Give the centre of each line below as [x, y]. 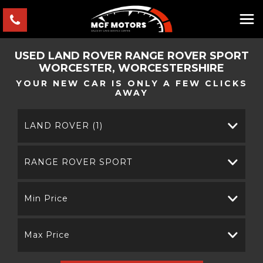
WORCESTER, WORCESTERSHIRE [131, 68]
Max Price [47, 235]
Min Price [46, 198]
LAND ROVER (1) [63, 126]
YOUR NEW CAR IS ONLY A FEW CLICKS [131, 83]
